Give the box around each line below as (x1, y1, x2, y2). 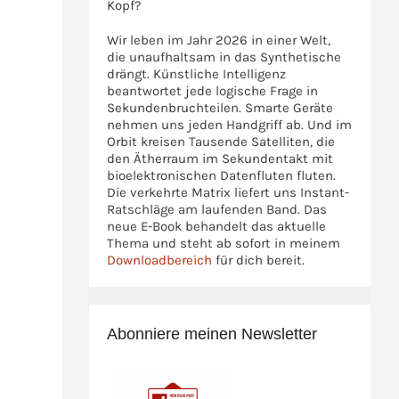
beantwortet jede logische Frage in (107, 83, 319, 100)
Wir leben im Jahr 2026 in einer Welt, (107, 32, 331, 49)
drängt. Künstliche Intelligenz (107, 66, 287, 83)
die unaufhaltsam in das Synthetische (107, 49, 342, 66)
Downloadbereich (107, 252, 213, 269)
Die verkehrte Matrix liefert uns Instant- (107, 184, 350, 201)
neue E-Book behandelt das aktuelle (107, 218, 327, 235)
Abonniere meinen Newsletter (107, 325, 318, 344)
